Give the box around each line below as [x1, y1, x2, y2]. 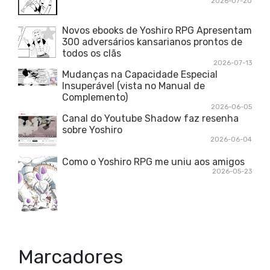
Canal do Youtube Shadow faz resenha [62, 112, 239, 124]
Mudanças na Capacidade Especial [62, 68, 218, 80]
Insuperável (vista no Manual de [62, 80, 205, 92]
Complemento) [62, 91, 128, 103]
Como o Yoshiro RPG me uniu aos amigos [62, 155, 245, 168]
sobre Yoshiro [62, 124, 122, 136]
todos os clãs [62, 47, 121, 59]
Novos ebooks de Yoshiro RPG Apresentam [62, 24, 252, 36]
